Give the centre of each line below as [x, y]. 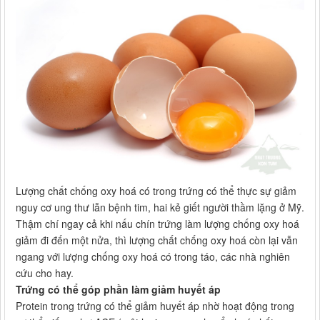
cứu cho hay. [45, 273]
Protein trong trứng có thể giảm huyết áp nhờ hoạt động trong [155, 306]
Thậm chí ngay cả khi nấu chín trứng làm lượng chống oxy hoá [157, 224]
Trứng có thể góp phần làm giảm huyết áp [118, 290]
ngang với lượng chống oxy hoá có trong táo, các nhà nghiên [153, 257]
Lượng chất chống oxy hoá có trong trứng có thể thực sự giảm [156, 191]
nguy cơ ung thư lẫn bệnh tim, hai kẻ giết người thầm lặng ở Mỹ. [160, 207]
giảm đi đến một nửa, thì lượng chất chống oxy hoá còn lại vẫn [157, 240]
